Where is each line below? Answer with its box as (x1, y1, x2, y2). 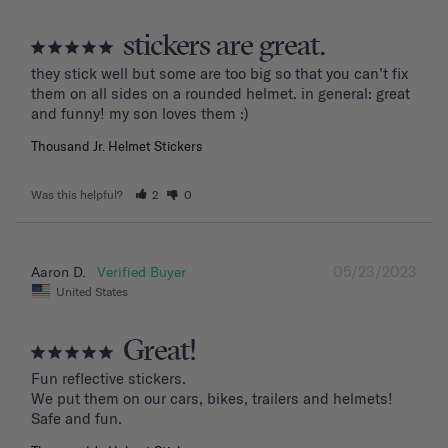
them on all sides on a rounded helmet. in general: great (31, 84, 410, 104)
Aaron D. (31, 263, 86, 282)
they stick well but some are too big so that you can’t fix (31, 64, 408, 84)
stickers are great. (123, 27, 325, 68)
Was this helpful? (31, 187, 126, 203)
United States (56, 283, 128, 299)
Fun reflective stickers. (31, 368, 186, 388)
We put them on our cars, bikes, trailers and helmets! (31, 388, 393, 408)
